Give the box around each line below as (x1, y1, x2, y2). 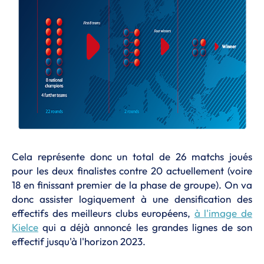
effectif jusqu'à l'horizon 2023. (12, 235, 146, 247)
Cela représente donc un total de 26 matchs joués (12, 150, 252, 163)
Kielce (12, 221, 38, 233)
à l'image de (194, 207, 253, 219)
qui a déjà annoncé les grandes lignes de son (38, 221, 252, 233)
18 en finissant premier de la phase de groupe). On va (12, 179, 252, 191)
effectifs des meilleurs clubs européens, (12, 207, 194, 219)
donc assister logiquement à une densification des (12, 193, 252, 205)
